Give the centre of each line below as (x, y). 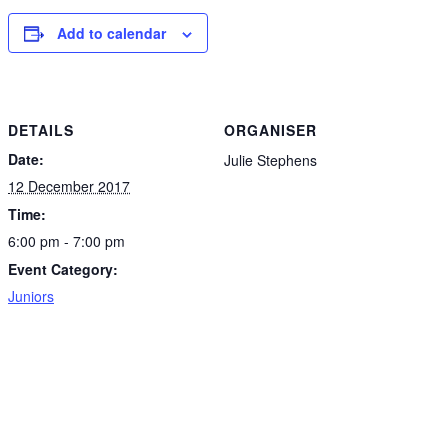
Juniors (31, 295)
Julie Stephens (270, 159)
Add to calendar (111, 33)
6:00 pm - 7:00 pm (66, 240)
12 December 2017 (69, 185)
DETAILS (41, 129)
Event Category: (63, 268)
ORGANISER (270, 129)
